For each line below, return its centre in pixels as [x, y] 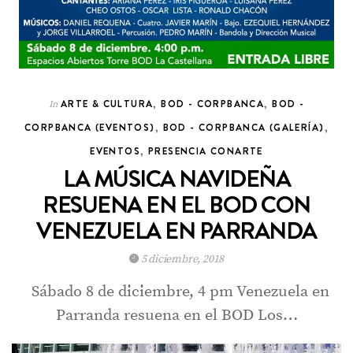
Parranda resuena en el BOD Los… [176, 316]
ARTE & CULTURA [107, 104]
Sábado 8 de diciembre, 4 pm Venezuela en [176, 292]
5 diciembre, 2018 [181, 260]
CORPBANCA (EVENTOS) [90, 128]
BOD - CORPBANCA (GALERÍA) [243, 128]
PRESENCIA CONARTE [205, 151]
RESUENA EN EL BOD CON [176, 205]
